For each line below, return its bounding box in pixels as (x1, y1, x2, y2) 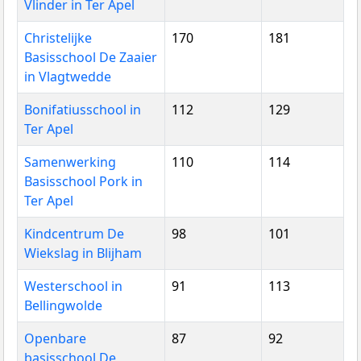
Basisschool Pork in (24, 172, 143, 190)
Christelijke (24, 28, 92, 47)
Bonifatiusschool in (24, 100, 141, 118)
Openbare (24, 329, 86, 347)
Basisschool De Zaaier (24, 48, 157, 66)
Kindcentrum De (24, 224, 124, 243)
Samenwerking (24, 152, 116, 171)
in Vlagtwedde (24, 67, 111, 85)
